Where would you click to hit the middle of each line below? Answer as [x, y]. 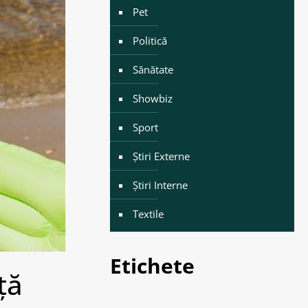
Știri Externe [161, 156]
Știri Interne [160, 185]
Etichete [152, 266]
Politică [150, 41]
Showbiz [152, 98]
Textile [148, 214]
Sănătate [153, 69]
